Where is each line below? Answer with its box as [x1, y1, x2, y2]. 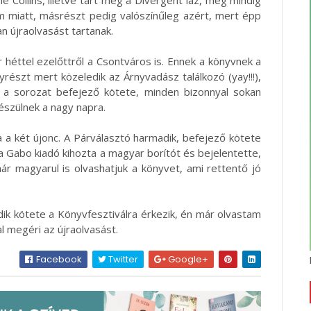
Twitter [106, 252, 139, 266]
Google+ [166, 252, 209, 266]
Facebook [34, 252, 83, 266]
